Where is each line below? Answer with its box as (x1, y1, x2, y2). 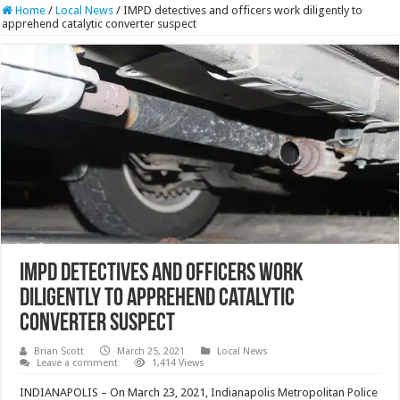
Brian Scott (34, 345, 85, 357)
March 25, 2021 (117, 345, 186, 357)
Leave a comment (37, 356, 119, 369)
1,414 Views (152, 356, 205, 369)
